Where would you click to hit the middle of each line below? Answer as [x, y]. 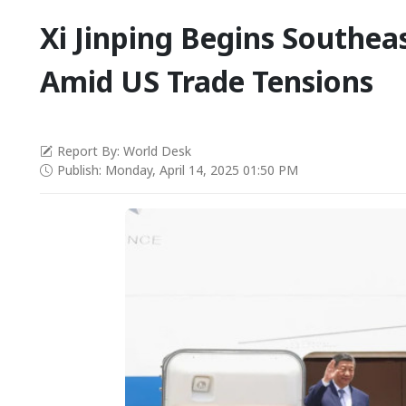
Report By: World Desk [124, 151]
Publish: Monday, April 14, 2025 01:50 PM [178, 170]
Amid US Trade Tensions [207, 82]
